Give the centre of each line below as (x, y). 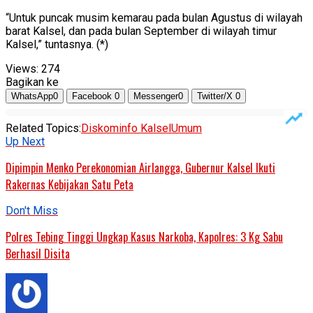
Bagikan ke (32, 82)
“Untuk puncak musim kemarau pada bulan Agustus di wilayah (154, 18)
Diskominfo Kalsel (126, 129)
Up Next (25, 142)
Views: (22, 69)
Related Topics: (43, 129)
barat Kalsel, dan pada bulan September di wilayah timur (141, 31)
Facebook (93, 96)
